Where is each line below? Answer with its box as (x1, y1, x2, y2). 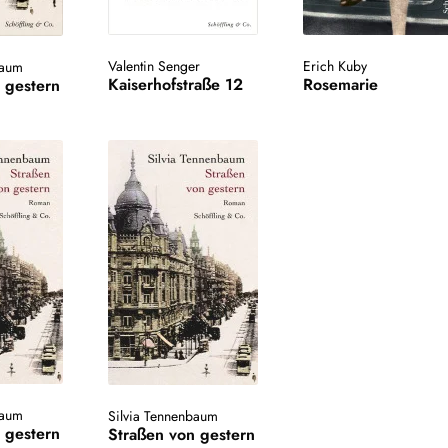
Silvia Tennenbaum (108, 406, 219, 427)
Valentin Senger (108, 56, 201, 77)
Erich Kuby (302, 56, 367, 77)
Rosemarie (302, 73, 378, 97)
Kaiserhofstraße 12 (108, 73, 244, 97)
